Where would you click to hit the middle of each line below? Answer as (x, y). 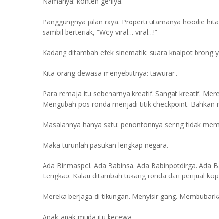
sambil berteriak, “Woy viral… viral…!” (100, 32)
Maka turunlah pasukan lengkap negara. (105, 145)
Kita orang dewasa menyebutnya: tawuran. (110, 73)
